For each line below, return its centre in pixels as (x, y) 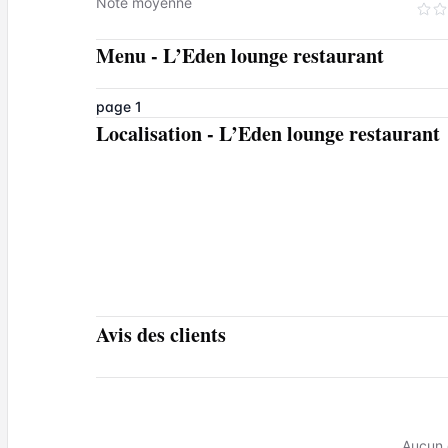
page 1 (119, 106)
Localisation (149, 133)
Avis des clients (161, 334)
